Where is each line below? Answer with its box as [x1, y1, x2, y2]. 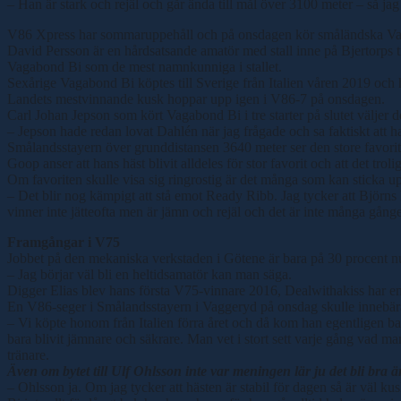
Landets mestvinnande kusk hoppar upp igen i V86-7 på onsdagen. [7, 90, 385, 107]
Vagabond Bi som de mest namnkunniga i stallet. [7, 58, 282, 74]
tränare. [7, 346, 49, 363]
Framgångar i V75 [7, 234, 120, 250]
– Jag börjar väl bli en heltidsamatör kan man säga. [7, 266, 292, 282]
